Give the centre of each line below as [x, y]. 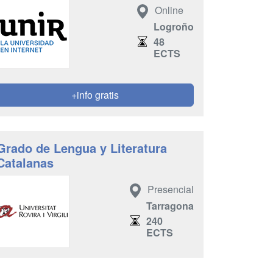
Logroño [174, 26]
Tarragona [170, 205]
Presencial [171, 190]
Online [169, 10]
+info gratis [95, 95]
